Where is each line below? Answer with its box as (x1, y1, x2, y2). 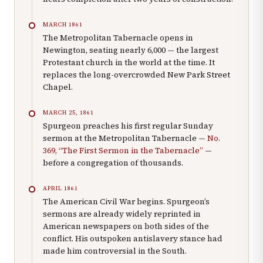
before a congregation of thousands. (43, 157, 183, 169)
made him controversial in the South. (43, 245, 187, 257)
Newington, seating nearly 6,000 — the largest (43, 45, 218, 56)
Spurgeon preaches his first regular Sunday (43, 120, 213, 132)
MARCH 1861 (43, 21, 83, 29)
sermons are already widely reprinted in (43, 208, 201, 220)
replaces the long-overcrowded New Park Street (43, 69, 230, 81)
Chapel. (43, 82, 73, 93)
